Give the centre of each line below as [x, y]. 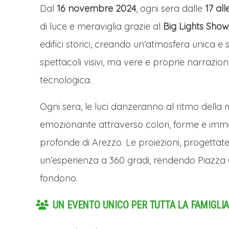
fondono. [59, 178]
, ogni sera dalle [170, 8]
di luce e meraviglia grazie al [101, 26]
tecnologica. [66, 80]
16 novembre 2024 [96, 8]
